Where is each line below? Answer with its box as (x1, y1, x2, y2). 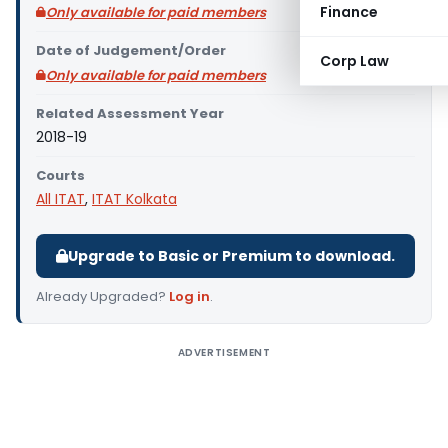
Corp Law (320, 51, 389, 71)
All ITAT (36, 189, 85, 209)
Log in (169, 287, 210, 306)
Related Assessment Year (36, 104, 224, 123)
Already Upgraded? (36, 287, 169, 306)
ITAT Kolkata (92, 189, 177, 209)
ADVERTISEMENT (177, 345, 271, 360)
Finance (320, 2, 378, 22)
